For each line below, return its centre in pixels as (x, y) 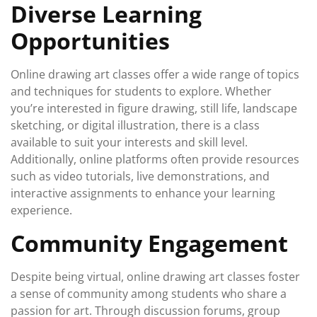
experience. (41, 210)
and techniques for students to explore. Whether (141, 91)
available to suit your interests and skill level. (129, 142)
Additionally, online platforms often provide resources (155, 159)
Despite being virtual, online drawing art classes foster (155, 277)
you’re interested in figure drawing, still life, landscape (154, 108)
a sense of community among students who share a (149, 294)
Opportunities (90, 41)
